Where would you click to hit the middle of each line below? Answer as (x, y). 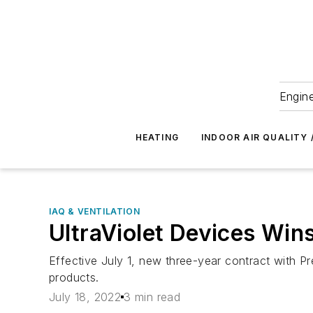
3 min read (152, 297)
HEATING (157, 137)
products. (74, 277)
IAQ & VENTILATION (95, 211)
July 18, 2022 (85, 297)
